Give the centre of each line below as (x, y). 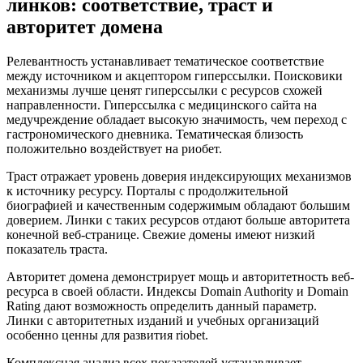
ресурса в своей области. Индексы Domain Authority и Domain (177, 291)
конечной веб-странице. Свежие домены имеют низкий (161, 234)
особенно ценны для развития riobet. (107, 335)
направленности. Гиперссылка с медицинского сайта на (162, 105)
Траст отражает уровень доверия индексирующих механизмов (179, 176)
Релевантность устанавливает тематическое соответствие (165, 61)
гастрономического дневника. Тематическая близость (155, 134)
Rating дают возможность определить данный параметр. (162, 305)
